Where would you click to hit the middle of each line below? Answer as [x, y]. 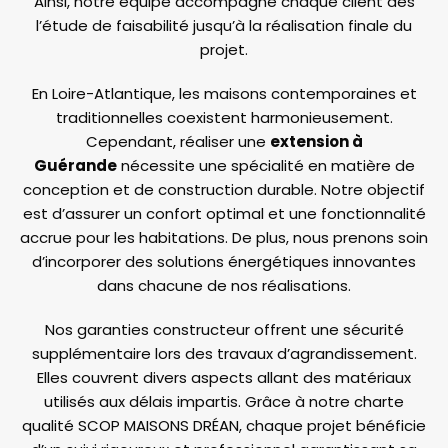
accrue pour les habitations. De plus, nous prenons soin [224, 238]
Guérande [75, 166]
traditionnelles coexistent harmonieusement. [224, 118]
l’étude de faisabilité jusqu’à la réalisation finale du [224, 26]
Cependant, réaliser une [177, 142]
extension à [316, 142]
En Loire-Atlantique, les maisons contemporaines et [224, 94]
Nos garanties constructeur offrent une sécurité [224, 330]
